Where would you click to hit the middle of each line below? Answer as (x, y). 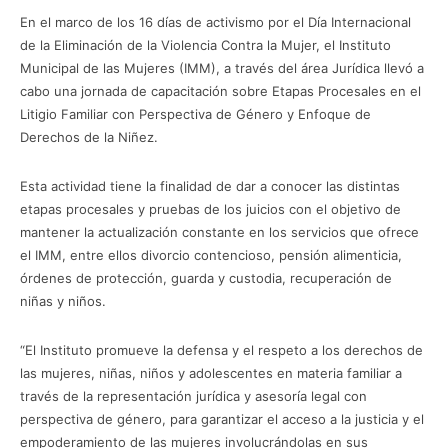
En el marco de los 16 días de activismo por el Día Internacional (215, 22)
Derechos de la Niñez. (89, 137)
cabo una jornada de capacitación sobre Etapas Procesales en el (220, 91)
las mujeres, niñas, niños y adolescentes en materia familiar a (211, 373)
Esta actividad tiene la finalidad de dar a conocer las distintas (210, 186)
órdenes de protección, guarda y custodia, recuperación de (206, 278)
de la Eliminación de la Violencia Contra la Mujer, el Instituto (205, 45)
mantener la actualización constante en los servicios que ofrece (219, 232)
